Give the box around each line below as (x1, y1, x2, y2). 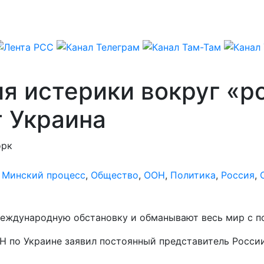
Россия (221, 169, 255, 181)
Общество (91, 169, 138, 181)
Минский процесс (2, 169, 85, 181)
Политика (170, 169, 216, 181)
